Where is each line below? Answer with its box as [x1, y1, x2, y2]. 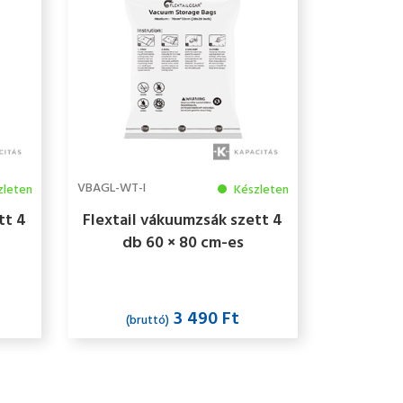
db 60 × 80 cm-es [121, 230, 244, 257]
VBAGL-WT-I [76, 178, 146, 200]
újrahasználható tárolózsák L [78, 253, 287, 280]
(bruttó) [126, 310, 170, 332]
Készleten [230, 180, 289, 201]
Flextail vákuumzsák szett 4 [83, 208, 283, 235]
